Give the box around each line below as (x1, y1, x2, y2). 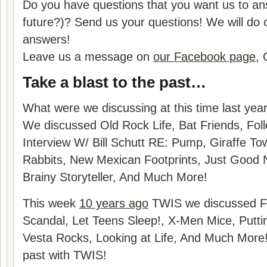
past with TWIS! (23, 249, 107, 262)
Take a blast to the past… (23, 73, 206, 91)
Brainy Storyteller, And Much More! (23, 170, 207, 184)
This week (23, 197, 79, 210)
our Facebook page (153, 50, 256, 63)
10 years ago (79, 197, 148, 210)
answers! (23, 33, 70, 46)
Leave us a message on (23, 50, 153, 63)
